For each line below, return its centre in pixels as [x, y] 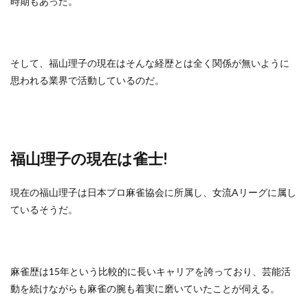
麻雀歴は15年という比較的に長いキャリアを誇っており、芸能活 [151, 271]
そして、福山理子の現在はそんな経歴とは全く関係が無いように [150, 63]
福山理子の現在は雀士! [89, 158]
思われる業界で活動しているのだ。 [87, 80]
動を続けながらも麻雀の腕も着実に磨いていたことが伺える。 [145, 288]
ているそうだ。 [44, 209]
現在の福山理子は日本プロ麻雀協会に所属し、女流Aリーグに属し [153, 192]
